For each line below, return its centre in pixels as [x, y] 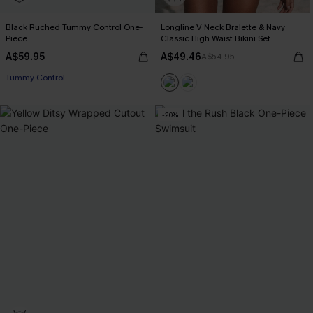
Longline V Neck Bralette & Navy [223, 27]
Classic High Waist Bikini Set [216, 38]
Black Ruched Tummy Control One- [74, 27]
